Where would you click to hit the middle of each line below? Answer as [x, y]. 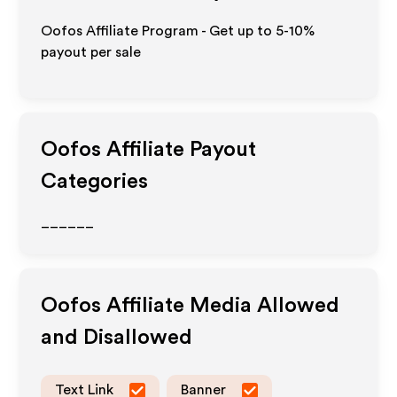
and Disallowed [117, 338]
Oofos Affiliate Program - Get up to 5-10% [178, 31]
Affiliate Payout [179, 150]
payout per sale [91, 52]
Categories [95, 182]
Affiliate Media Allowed [221, 306]
